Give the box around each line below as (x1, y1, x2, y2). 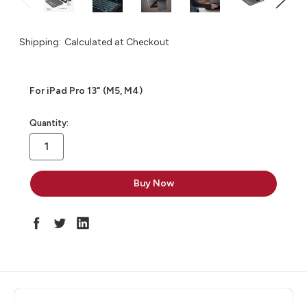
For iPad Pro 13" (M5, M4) (29, 85, 143, 97)
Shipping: (19, 36, 61, 49)
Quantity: (29, 118, 69, 129)
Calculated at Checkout (64, 36, 169, 49)
